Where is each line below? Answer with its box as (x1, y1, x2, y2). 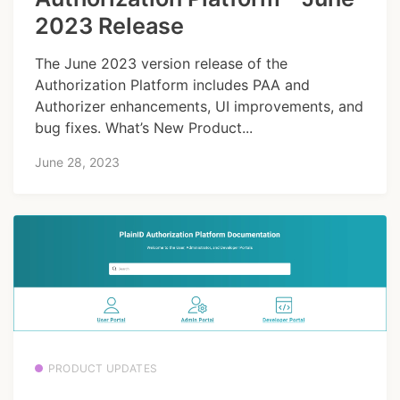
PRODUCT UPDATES (48, 362, 157, 376)
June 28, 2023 (35, 154, 120, 171)
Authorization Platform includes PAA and (35, 75, 310, 94)
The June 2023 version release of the (35, 54, 287, 72)
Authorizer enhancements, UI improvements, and (35, 96, 363, 115)
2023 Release (35, 12, 184, 39)
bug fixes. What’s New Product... (35, 118, 253, 137)
